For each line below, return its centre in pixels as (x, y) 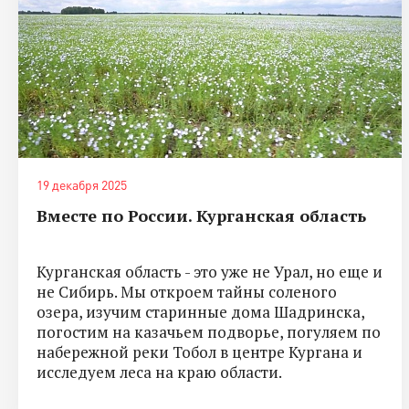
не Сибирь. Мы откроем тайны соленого (187, 291)
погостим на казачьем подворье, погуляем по (209, 331)
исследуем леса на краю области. (159, 372)
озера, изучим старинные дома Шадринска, (200, 311)
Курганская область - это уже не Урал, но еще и (210, 271)
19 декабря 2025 (82, 184)
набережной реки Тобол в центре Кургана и (199, 351)
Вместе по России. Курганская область (201, 215)
